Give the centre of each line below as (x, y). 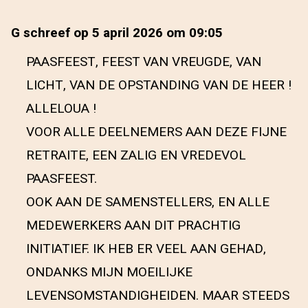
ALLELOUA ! (61, 109)
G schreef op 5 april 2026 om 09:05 (117, 33)
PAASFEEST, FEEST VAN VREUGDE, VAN (144, 62)
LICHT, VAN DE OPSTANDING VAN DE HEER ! (159, 85)
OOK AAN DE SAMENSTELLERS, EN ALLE (148, 202)
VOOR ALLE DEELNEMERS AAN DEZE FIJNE (156, 132)
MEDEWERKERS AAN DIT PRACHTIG (133, 225)
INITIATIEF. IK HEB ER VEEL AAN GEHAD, (146, 249)
